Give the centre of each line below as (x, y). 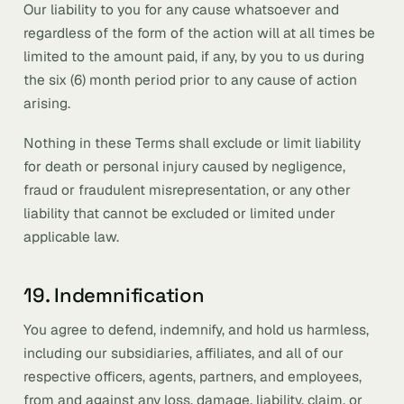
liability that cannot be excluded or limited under (179, 213)
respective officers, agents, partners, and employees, (193, 376)
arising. (47, 103)
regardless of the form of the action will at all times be (199, 33)
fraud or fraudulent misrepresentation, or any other (187, 190)
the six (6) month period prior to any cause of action (190, 80)
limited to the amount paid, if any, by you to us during (194, 56)
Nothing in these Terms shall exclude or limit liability (192, 143)
